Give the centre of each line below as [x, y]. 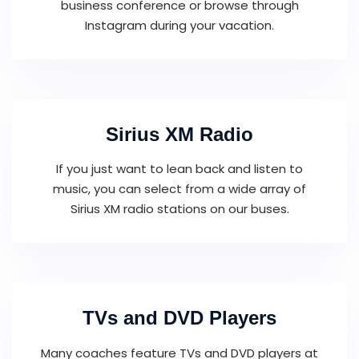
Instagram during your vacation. [179, 25]
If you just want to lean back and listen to [179, 169]
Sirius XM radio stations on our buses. [179, 209]
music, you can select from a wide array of [179, 189]
